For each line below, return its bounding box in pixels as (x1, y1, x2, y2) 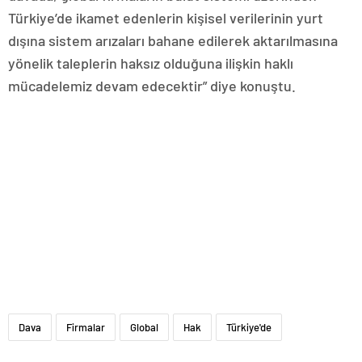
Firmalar (66, 320, 105, 334)
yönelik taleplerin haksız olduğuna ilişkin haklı (8, 53, 293, 72)
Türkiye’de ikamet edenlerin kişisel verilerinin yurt (8, 8, 323, 27)
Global (130, 320, 158, 334)
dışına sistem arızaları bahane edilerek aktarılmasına (8, 31, 338, 49)
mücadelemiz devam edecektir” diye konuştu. (8, 76, 296, 95)
